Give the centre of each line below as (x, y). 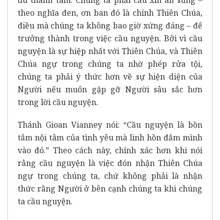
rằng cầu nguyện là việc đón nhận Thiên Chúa (110, 163)
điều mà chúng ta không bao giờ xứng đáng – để (110, 25)
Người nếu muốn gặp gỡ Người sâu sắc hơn (110, 89)
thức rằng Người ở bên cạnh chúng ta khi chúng (110, 188)
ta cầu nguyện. (45, 201)
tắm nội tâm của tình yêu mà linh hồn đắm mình (110, 137)
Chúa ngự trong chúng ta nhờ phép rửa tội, (110, 64)
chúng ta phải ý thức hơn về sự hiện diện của (110, 76)
